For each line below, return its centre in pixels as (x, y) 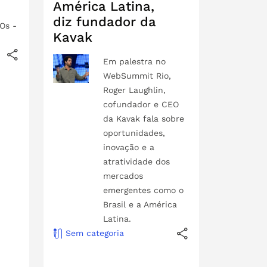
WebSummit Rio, (137, 75)
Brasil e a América (140, 204)
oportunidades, (134, 133)
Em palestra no (135, 61)
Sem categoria (95, 233)
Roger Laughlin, (135, 90)
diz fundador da (105, 21)
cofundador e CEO (141, 104)
